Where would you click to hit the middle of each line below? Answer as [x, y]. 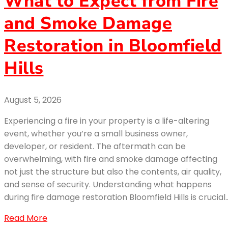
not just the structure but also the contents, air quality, [113, 172]
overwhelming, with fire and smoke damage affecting [111, 159]
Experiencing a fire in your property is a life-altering [107, 121]
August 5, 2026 [33, 100]
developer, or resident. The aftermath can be [95, 147]
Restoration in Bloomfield [113, 46]
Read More [26, 218]
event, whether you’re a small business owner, [96, 134]
